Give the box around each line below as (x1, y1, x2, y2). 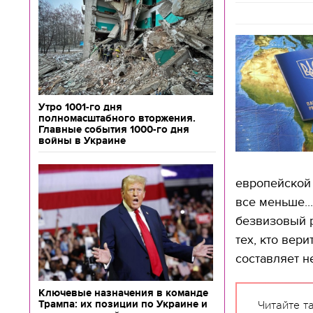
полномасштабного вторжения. (38, 112, 196, 124)
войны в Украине (38, 135, 126, 146)
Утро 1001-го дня (38, 101, 122, 112)
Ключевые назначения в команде (38, 287, 208, 298)
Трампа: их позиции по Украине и (38, 298, 208, 310)
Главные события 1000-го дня (38, 124, 189, 135)
